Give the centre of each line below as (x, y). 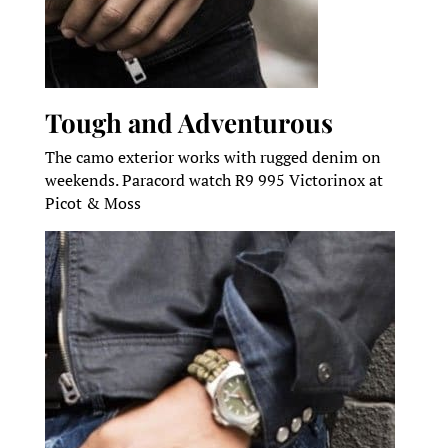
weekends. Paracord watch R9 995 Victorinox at (213, 180)
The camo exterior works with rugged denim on (212, 157)
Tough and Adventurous (188, 123)
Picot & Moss (92, 203)
